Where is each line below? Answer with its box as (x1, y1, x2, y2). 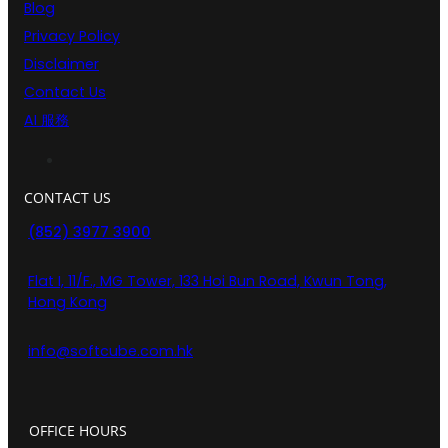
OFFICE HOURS (29, 421, 127, 441)
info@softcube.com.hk (28, 341, 193, 362)
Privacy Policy (24, 26, 120, 47)
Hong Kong (28, 292, 107, 313)
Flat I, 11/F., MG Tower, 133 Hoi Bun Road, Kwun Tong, (28, 271, 387, 292)
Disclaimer (24, 54, 99, 75)
